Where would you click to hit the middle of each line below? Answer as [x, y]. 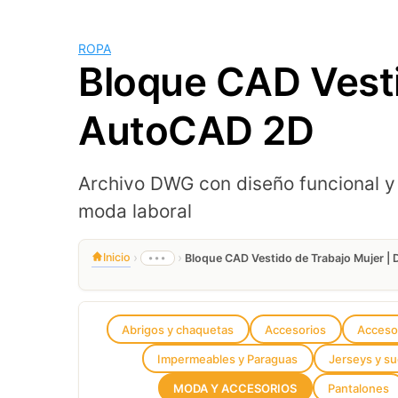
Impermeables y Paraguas [228, 358]
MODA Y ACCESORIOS [235, 388]
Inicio [117, 257]
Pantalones [359, 388]
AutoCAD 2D [196, 131]
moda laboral [135, 211]
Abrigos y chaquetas [178, 329]
